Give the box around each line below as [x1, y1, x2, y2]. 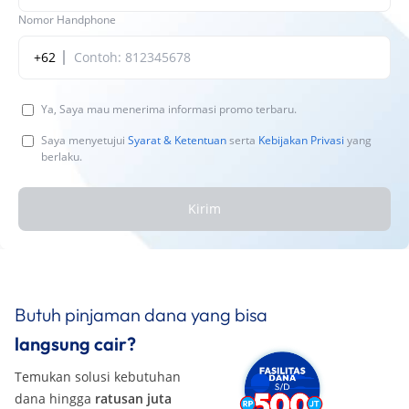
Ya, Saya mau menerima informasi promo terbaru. [41, 100, 297, 117]
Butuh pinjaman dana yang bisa [15, 302, 267, 326]
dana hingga [15, 389, 95, 407]
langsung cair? [15, 331, 136, 355]
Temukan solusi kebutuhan [15, 367, 181, 385]
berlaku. [41, 148, 82, 164]
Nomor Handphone [18, 11, 116, 27]
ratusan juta [95, 389, 172, 407]
